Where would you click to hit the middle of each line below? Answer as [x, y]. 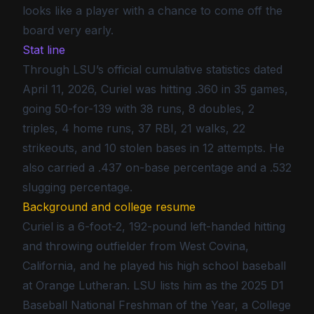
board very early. [68, 30]
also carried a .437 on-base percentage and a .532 [157, 168]
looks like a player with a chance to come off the [152, 11]
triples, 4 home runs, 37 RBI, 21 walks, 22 [134, 128]
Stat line [44, 50]
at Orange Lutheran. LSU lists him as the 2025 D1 [153, 285]
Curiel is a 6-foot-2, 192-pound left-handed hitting [154, 226]
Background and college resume [109, 207]
